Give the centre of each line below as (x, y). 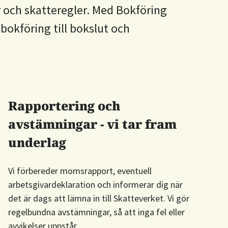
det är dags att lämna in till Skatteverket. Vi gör (99, 198)
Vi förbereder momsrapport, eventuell (80, 171)
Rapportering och (64, 106)
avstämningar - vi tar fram (92, 124)
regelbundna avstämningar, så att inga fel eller (96, 212)
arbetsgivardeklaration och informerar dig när (95, 184)
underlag (37, 142)
